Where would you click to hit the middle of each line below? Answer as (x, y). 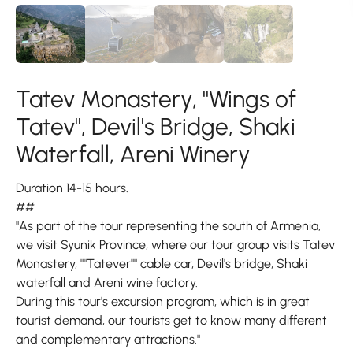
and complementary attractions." (108, 340)
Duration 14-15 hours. (72, 188)
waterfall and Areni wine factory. (107, 283)
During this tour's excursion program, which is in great (163, 302)
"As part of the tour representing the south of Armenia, (168, 226)
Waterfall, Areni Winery (133, 154)
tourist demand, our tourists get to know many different (171, 321)
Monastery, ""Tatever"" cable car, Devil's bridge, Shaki (162, 264)
